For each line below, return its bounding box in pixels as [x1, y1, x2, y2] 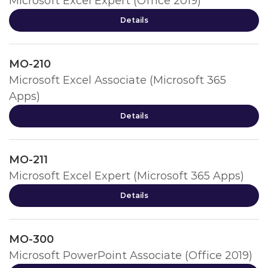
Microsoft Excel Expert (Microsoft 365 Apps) [9, 169, 244, 182]
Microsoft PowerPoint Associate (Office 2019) [9, 249, 252, 262]
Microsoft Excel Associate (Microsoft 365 [9, 74, 226, 87]
